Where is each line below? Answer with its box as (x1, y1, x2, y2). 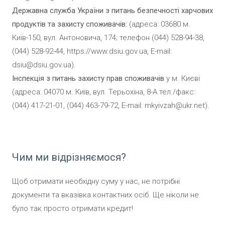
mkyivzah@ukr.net (145, 101, 205, 110)
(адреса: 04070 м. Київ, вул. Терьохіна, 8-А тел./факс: (12, 87, 195, 97)
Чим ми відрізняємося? (12, 151, 126, 164)
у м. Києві (164, 74, 200, 83)
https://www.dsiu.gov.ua (67, 47, 147, 56)
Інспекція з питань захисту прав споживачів (12, 74, 164, 83)
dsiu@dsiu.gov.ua (12, 60, 71, 70)
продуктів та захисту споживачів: (12, 20, 127, 29)
